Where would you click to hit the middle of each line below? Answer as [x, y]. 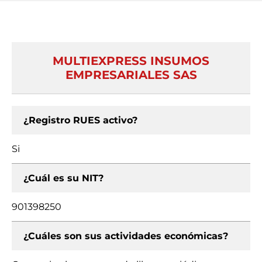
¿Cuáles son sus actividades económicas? [126, 236]
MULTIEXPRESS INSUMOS [131, 61]
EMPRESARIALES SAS [131, 75]
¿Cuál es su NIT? [63, 178]
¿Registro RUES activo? [80, 120]
